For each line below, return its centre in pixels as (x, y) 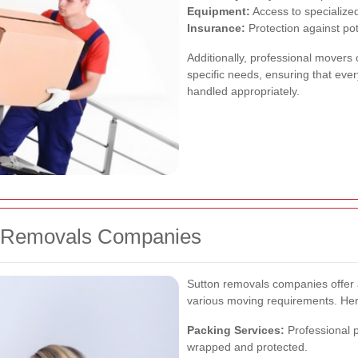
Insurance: (216, 28)
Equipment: (219, 11)
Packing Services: (236, 330)
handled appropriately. (243, 91)
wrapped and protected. (247, 346)
